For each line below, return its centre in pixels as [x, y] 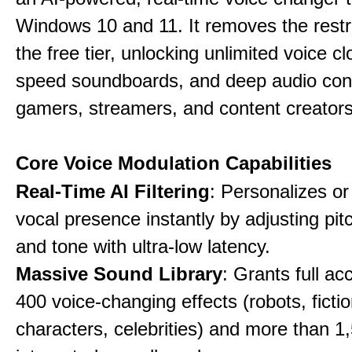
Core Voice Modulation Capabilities [174, 163]
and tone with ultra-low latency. [143, 246]
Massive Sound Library [119, 274]
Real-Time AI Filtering [113, 191]
